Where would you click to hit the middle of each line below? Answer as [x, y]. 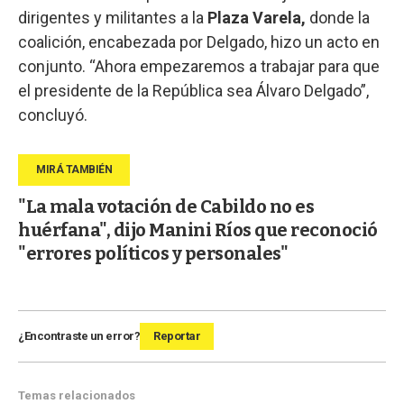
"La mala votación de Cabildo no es [166, 207]
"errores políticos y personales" [153, 254]
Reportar [177, 336]
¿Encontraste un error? [79, 336]
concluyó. [53, 115]
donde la [338, 18]
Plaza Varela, [255, 18]
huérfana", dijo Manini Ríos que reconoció [198, 230]
